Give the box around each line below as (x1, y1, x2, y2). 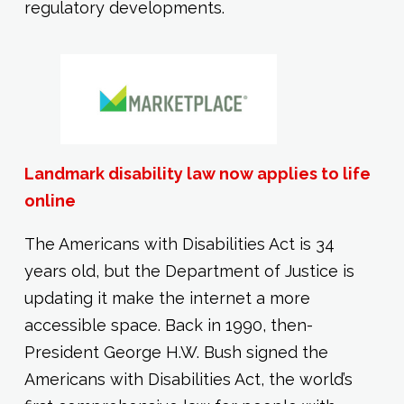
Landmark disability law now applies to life (23, 164, 371, 183)
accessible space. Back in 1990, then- (23, 316, 313, 335)
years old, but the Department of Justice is (23, 262, 354, 280)
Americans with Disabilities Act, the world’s (23, 370, 353, 389)
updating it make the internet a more (23, 289, 310, 308)
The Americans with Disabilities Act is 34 (23, 234, 335, 253)
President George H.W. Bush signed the (23, 343, 328, 362)
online (23, 191, 76, 210)
